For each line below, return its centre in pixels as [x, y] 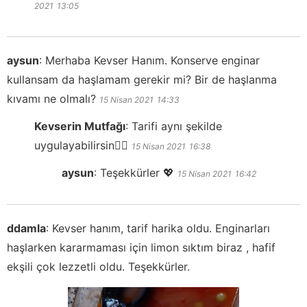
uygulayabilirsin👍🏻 [81, 145]
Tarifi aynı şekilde [177, 126]
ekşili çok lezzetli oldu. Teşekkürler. [98, 266]
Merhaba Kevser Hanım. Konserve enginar [152, 60]
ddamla [26, 228]
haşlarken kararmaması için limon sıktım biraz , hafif [141, 247]
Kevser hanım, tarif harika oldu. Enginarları [161, 228]
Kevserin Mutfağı [80, 126]
